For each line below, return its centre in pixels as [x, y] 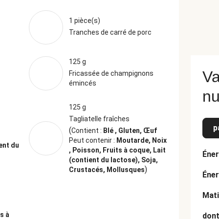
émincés [82, 83]
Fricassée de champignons [111, 73]
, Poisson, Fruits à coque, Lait [117, 150]
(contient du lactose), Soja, [113, 160]
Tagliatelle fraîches [99, 119]
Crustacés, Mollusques [107, 170]
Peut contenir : [92, 140]
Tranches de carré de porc [110, 32]
